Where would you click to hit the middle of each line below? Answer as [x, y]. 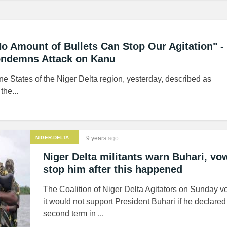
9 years [96, 138]
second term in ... [73, 214]
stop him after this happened [113, 169]
